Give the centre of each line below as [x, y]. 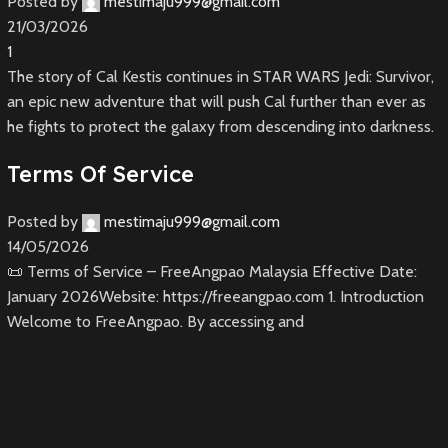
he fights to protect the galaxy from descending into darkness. [220, 127]
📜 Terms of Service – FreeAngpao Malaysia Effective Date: [211, 272]
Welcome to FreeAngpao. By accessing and [155, 322]
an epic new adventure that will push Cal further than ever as [216, 102]
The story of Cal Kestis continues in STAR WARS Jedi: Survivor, [220, 77]
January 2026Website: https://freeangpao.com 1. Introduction [215, 297]
